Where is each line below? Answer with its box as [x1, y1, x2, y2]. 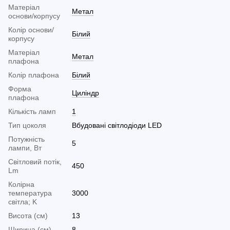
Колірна [8, 180, 34, 189]
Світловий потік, [8, 158, 62, 166]
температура [8, 189, 52, 198]
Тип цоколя [8, 121, 46, 130]
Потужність [8, 135, 45, 144]
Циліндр [72, 89, 99, 98]
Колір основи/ [8, 26, 54, 34]
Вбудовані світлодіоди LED [72, 121, 162, 130]
